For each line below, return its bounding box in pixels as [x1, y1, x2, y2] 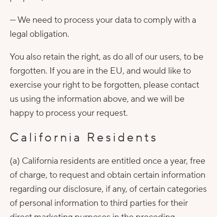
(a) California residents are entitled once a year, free [10, 155, 205, 167]
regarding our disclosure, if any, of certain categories [10, 184, 207, 195]
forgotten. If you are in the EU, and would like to [10, 65, 191, 77]
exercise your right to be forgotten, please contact [10, 79, 199, 91]
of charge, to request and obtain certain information [10, 170, 205, 181]
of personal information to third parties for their [10, 198, 188, 209]
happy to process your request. [10, 108, 128, 119]
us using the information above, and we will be [10, 93, 185, 105]
